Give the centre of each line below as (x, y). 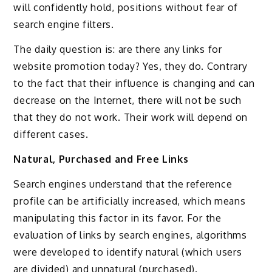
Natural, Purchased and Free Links (101, 159)
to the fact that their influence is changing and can (134, 83)
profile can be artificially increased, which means (130, 201)
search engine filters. (64, 25)
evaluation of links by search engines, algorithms (130, 235)
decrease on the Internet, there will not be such (128, 100)
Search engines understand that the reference (123, 184)
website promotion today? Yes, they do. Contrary (131, 66)
